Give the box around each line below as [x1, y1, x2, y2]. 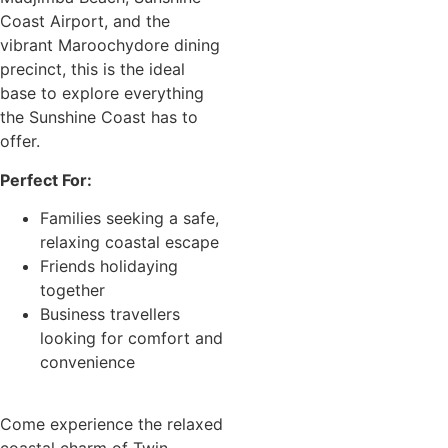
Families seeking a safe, [40, 208, 219, 229]
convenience [40, 352, 135, 373]
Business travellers [40, 304, 180, 325]
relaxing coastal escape [40, 232, 219, 253]
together [40, 280, 105, 301]
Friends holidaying [40, 256, 178, 277]
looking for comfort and [40, 328, 223, 349]
